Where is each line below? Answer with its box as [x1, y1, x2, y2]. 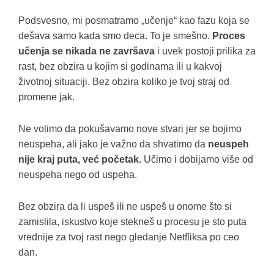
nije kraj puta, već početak [18, 154, 139, 165]
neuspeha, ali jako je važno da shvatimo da [18, 139, 208, 149]
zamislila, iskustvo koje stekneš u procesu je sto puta [18, 217, 246, 227]
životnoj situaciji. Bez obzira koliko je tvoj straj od [18, 76, 229, 87]
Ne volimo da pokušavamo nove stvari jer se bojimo [18, 124, 242, 134]
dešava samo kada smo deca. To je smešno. [18, 31, 212, 41]
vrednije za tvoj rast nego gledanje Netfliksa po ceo [18, 232, 239, 242]
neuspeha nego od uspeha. [18, 169, 137, 180]
